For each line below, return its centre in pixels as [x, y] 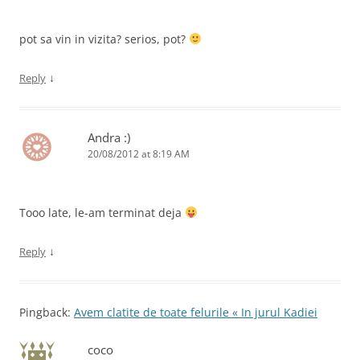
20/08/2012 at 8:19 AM [139, 154]
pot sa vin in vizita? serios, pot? [104, 39]
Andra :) [109, 137]
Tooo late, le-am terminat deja [102, 213]
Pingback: [47, 312]
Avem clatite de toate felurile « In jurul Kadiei [196, 312]
